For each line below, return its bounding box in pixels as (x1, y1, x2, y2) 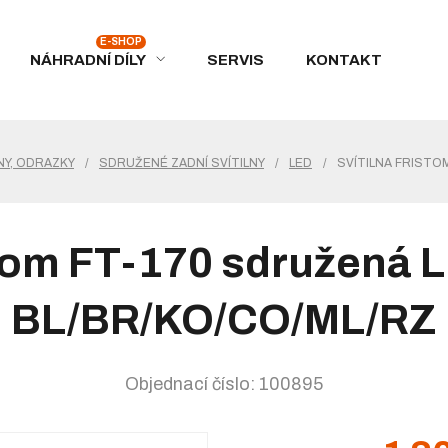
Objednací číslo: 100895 (125, 374, 323, 394)
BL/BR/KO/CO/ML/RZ (11, 297, 437, 343)
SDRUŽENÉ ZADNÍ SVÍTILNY (99, 156, 264, 170)
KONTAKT (306, 51, 382, 68)
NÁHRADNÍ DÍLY (30, 51, 146, 68)
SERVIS (207, 51, 264, 68)
